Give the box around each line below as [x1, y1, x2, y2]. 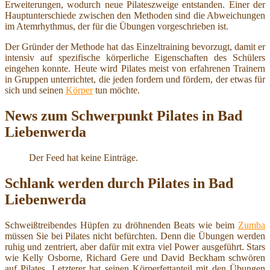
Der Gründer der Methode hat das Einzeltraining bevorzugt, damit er [5, 41, 265, 52]
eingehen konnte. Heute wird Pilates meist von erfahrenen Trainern [5, 63, 265, 74]
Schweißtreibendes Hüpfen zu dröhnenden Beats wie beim [5, 219, 238, 230]
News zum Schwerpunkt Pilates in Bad [5, 107, 242, 124]
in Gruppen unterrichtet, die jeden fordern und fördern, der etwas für [5, 74, 265, 84]
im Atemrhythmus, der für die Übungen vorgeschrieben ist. [5, 20, 228, 31]
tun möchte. [93, 84, 140, 95]
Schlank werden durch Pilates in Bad [5, 175, 233, 191]
